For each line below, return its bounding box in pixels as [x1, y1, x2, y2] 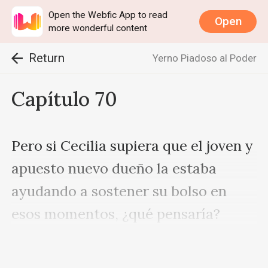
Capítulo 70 [11, 86, 118, 112]
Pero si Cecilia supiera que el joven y [11, 136, 254, 155]
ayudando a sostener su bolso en [11, 181, 227, 200]
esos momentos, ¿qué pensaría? [11, 204, 221, 223]
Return [28, 51, 65, 66]
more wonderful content [48, 22, 148, 33]
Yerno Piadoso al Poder [152, 52, 257, 65]
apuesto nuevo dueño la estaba [11, 159, 217, 178]
